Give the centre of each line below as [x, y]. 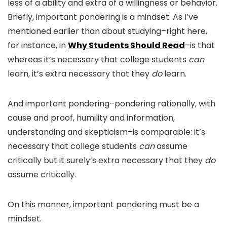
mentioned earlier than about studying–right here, [107, 31]
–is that [200, 45]
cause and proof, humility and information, [91, 118]
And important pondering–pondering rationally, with [111, 104]
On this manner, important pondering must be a [103, 204]
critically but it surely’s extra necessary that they [106, 160]
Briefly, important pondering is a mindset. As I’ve [103, 17]
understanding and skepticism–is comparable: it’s [106, 132]
